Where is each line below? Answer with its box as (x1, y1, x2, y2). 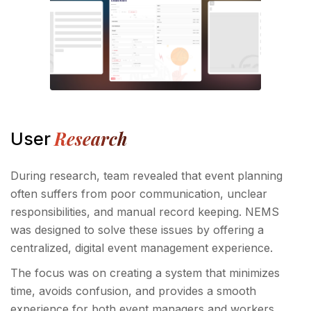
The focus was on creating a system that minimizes (10, 266, 280, 280)
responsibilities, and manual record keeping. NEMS (10, 205, 279, 219)
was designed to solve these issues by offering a (10, 223, 264, 237)
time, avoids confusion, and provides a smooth (10, 284, 256, 299)
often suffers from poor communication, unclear (10, 187, 267, 201)
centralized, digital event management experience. (10, 241, 273, 255)
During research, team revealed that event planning (10, 169, 283, 183)
